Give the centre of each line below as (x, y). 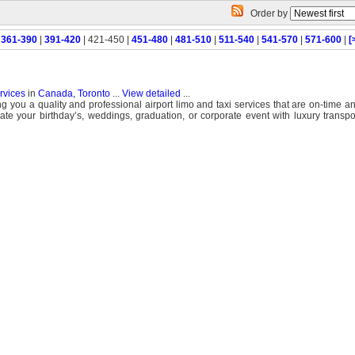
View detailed (151, 94)
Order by (266, 13)
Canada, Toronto (74, 94)
